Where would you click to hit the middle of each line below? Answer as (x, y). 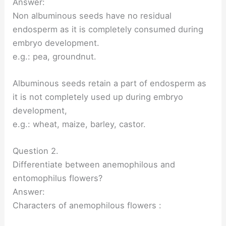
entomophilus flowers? (58, 178)
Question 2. (36, 151)
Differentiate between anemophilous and (94, 165)
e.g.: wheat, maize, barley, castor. (79, 124)
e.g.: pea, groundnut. (55, 56)
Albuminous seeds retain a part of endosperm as (110, 83)
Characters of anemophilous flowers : (87, 206)
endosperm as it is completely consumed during (108, 29)
